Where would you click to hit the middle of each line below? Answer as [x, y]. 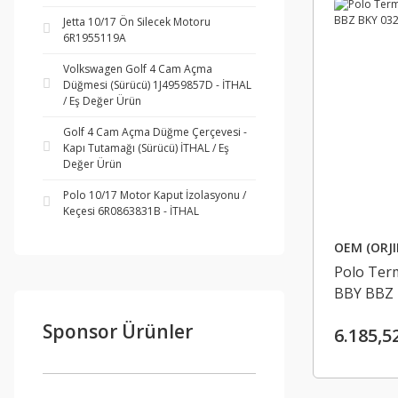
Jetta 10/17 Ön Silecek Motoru [137, 22]
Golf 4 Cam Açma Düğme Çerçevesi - [155, 132]
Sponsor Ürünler [118, 331]
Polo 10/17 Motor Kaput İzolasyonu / [155, 195]
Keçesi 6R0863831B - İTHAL [131, 211]
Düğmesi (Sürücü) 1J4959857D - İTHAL [157, 85]
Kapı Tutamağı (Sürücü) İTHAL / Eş [146, 148]
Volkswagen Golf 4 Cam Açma [138, 69]
